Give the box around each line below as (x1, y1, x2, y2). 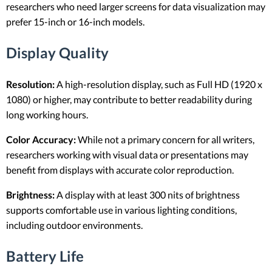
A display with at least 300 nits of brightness (55, 188, 240, 200)
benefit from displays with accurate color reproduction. (6, 163, 237, 175)
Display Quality (6, 44, 109, 62)
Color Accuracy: (6, 133, 76, 145)
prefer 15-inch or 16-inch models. (6, 16, 148, 28)
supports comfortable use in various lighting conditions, (6, 203, 237, 216)
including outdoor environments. (6, 219, 146, 231)
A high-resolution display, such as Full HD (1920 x (55, 78, 262, 90)
